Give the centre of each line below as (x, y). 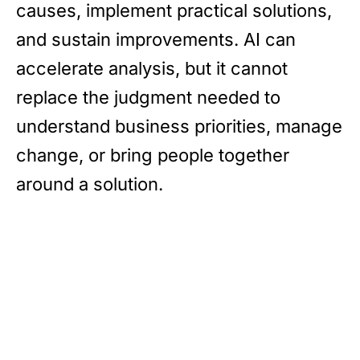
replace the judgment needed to (148, 97)
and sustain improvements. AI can (156, 39)
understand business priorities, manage (179, 126)
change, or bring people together (153, 155)
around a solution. (90, 184)
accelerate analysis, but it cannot (152, 68)
